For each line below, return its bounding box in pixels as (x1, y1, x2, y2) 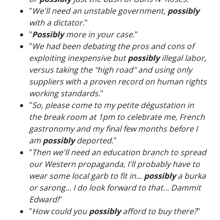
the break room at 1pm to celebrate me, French (29, 111, 205, 122)
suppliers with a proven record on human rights (29, 76, 207, 87)
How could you (32, 206, 89, 217)
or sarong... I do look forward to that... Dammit (29, 182, 201, 193)
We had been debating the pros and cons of (32, 41, 194, 52)
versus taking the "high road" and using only (29, 64, 192, 75)
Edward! (29, 194, 59, 205)
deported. (75, 135, 113, 146)
